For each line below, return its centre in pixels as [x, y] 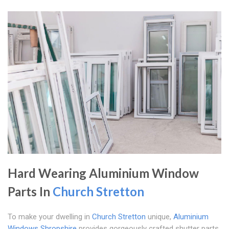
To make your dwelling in [50, 216]
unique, [159, 216]
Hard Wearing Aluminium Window [103, 173]
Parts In [30, 191]
